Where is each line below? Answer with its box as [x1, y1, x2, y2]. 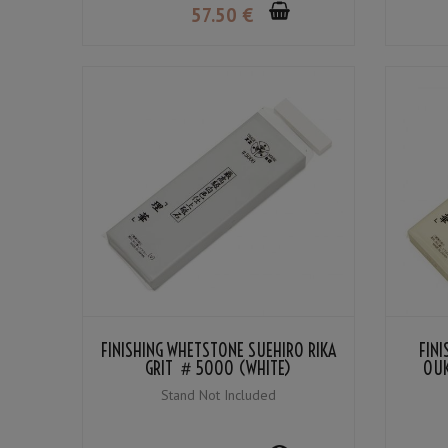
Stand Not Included [160, 386, 276, 405]
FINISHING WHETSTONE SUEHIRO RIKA [100, 339, 336, 363]
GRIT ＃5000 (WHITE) [145, 357, 292, 381]
